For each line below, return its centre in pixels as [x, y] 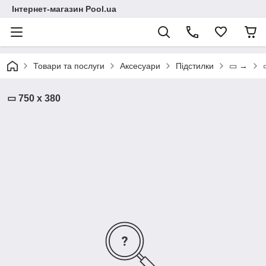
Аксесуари [140, 66]
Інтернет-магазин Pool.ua [64, 9]
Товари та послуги [69, 66]
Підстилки [195, 66]
